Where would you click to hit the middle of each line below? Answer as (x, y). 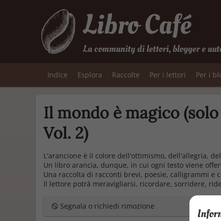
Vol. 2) (66, 133)
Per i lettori (168, 75)
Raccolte (126, 75)
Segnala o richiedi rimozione (106, 206)
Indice (57, 75)
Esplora (90, 75)
